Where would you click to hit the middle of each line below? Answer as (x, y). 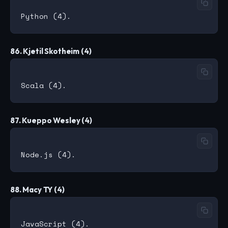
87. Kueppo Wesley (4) (51, 121)
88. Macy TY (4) (37, 190)
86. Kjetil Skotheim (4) (51, 51)
